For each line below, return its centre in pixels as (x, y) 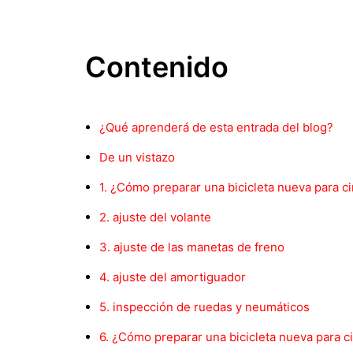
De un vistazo (137, 157)
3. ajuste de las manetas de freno (192, 247)
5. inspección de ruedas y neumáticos (204, 307)
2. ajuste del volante (155, 217)
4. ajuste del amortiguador (173, 277)
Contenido (157, 67)
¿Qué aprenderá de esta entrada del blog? (216, 127)
